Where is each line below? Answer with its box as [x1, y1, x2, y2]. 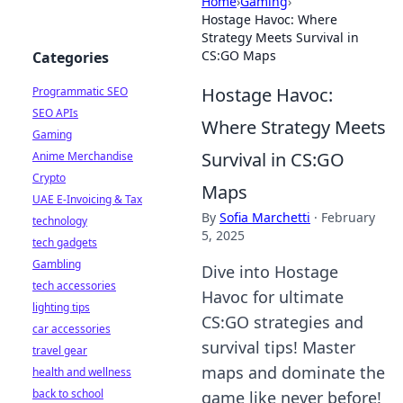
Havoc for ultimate [201, 286, 344, 308]
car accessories [32, 321, 111, 336]
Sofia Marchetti [219, 209, 310, 226]
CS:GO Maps [201, 47, 276, 64]
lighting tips [32, 300, 90, 315]
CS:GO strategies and [201, 311, 363, 333]
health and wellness [32, 364, 131, 380]
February [321, 209, 375, 226]
